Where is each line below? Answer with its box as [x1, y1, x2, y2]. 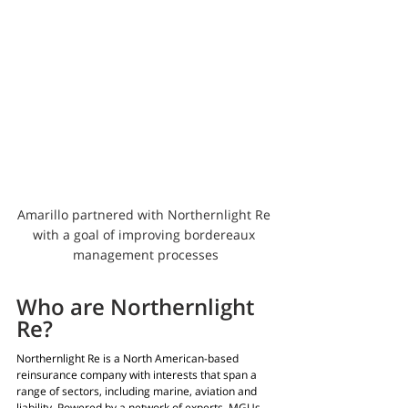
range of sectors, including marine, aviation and [16, 383, 260, 400]
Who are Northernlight [16, 291, 260, 322]
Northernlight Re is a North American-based [16, 351, 241, 367]
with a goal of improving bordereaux [33, 226, 259, 244]
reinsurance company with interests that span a [16, 367, 260, 383]
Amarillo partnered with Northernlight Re [17, 206, 274, 224]
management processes [73, 246, 219, 264]
